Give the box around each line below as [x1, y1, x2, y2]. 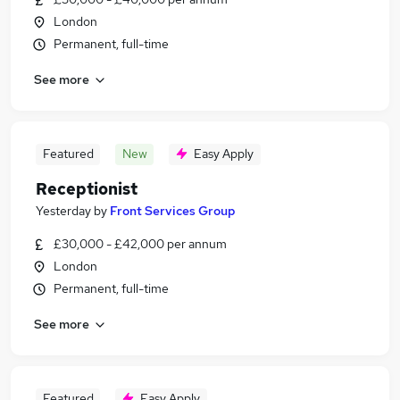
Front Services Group [110, 203, 236, 219]
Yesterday [36, 203, 91, 219]
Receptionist [36, 179, 137, 199]
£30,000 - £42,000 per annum [54, 236, 227, 252]
